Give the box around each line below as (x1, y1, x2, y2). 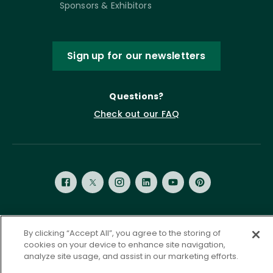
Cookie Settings (184, 241, 245, 252)
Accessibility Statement (13, 240, 108, 251)
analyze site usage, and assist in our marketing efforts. (23, 250, 238, 262)
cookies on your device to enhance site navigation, (23, 239, 225, 250)
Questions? (109, 90, 164, 102)
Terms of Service (129, 225, 194, 236)
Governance (122, 240, 170, 251)
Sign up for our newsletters (67, 48, 206, 63)
